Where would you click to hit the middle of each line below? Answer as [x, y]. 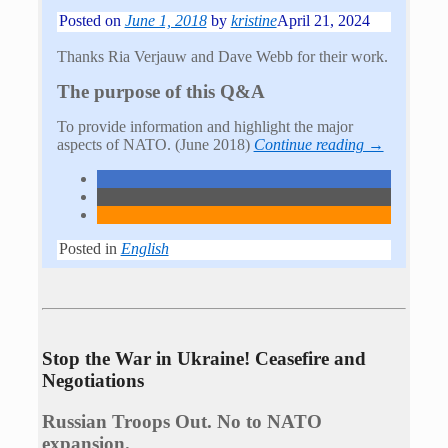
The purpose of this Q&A [160, 91]
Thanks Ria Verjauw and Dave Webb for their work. [222, 56]
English [144, 248]
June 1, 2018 [165, 20]
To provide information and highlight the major [204, 126]
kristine [253, 20]
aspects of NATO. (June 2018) [155, 144]
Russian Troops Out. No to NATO [182, 421]
